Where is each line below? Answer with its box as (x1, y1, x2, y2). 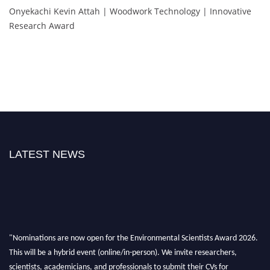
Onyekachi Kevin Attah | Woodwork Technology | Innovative (9, 5, 251, 17)
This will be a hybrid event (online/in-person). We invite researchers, (9, 245, 237, 254)
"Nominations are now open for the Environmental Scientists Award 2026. (9, 230, 258, 240)
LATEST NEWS (9, 148, 85, 161)
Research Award (9, 20, 75, 32)
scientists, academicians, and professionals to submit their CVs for (9, 259, 228, 269)
